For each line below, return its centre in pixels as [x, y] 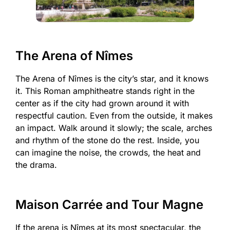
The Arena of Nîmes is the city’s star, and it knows [112, 78]
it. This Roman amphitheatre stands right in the [105, 91]
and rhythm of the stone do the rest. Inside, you [107, 140]
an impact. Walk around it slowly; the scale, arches [114, 128]
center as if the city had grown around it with [102, 103]
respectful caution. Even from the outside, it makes [114, 115]
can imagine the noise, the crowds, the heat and [108, 152]
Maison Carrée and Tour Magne [109, 204]
